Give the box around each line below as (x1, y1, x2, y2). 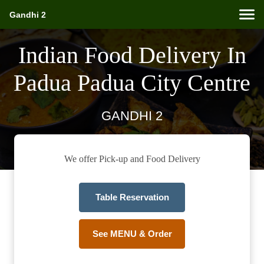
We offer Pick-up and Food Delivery (64, 154, 200, 164)
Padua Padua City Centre (14, 70, 250, 96)
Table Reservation (95, 192, 169, 203)
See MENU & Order (92, 229, 172, 239)
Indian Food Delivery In (18, 42, 246, 68)
